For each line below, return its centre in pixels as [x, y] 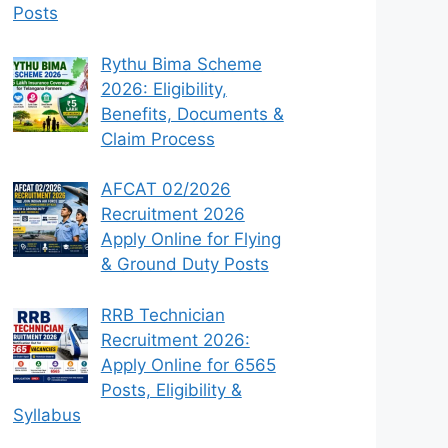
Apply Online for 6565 [188, 364]
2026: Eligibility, [163, 88]
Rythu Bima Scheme [181, 63]
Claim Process [157, 138]
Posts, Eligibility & [171, 389]
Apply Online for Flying [190, 239]
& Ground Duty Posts [184, 264]
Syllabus [47, 414]
